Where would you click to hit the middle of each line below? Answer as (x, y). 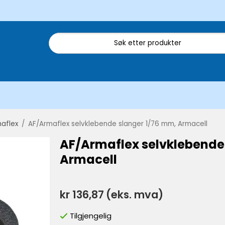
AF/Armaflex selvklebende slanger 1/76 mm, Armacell (118, 124)
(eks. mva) (135, 195)
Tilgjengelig (91, 216)
